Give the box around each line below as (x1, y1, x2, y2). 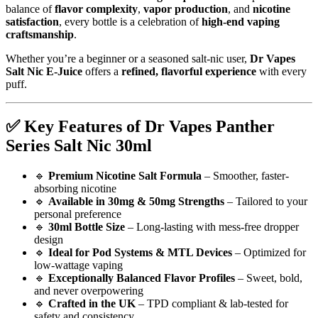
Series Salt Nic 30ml (6, 136, 152, 155)
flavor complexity (55, 2, 138, 15)
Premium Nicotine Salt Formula (48, 170, 202, 182)
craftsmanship (6, 28, 74, 40)
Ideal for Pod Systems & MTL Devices (48, 246, 232, 259)
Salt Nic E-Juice (6, 65, 82, 77)
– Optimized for (232, 246, 306, 259)
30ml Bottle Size (48, 221, 125, 234)
